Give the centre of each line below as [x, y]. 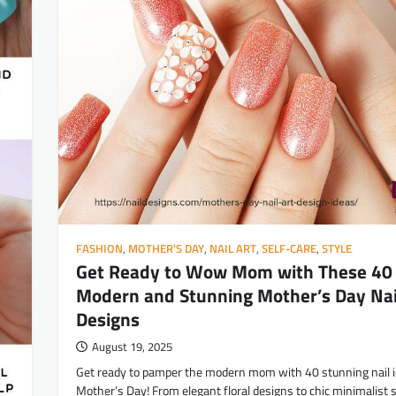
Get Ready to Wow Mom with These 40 [234, 271]
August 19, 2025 [132, 346]
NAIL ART [233, 248]
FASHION [99, 248]
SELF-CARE [289, 248]
